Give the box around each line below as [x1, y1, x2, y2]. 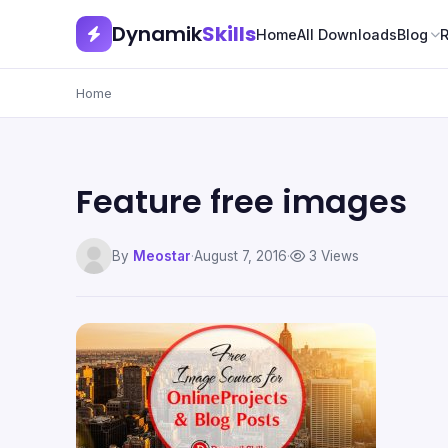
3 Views [305, 247, 359, 264]
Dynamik [112, 20, 202, 48]
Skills [202, 20, 256, 48]
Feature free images [76, 179, 407, 224]
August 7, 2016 [194, 247, 287, 264]
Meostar [133, 247, 191, 264]
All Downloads [297, 25, 397, 43]
